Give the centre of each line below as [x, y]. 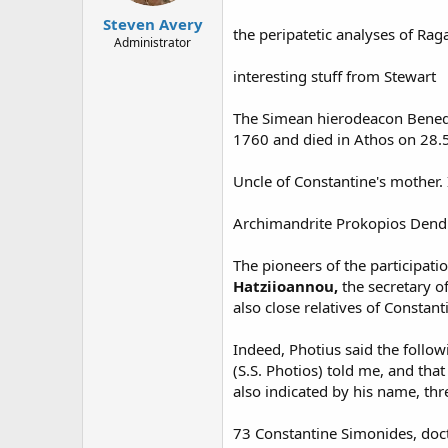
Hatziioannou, [287, 286]
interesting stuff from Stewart [334, 76]
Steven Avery [152, 23]
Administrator [152, 42]
